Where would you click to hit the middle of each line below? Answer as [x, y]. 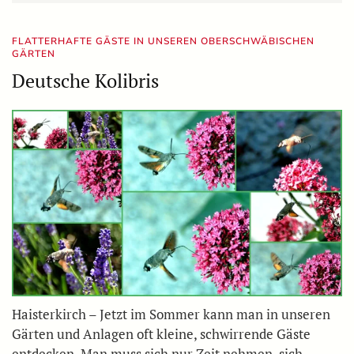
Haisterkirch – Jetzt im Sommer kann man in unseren [171, 314]
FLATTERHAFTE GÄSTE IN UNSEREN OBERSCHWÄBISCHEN [163, 41]
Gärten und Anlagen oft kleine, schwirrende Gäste [161, 333]
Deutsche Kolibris [85, 81]
